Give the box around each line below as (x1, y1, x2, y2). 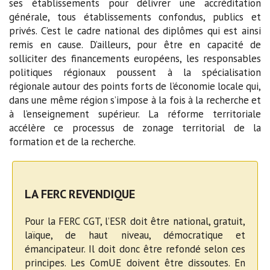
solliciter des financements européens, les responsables (9, 52, 261, 66)
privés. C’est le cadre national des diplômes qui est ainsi (9, 24, 261, 38)
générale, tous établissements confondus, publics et (9, 10, 261, 24)
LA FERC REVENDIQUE (25, 186, 135, 202)
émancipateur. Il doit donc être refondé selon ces (25, 242, 245, 256)
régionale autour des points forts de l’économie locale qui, (9, 80, 261, 93)
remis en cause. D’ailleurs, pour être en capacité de (9, 38, 261, 52)
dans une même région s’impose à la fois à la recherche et (9, 93, 261, 107)
